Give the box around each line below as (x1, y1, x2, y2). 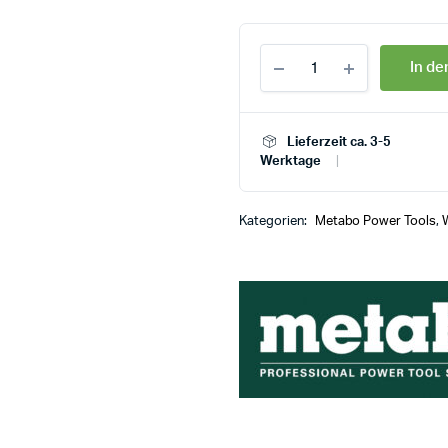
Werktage (260, 155, 321, 169)
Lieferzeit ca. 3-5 (287, 136, 391, 150)
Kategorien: (239, 215, 310, 229)
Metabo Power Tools (314, 215, 437, 229)
